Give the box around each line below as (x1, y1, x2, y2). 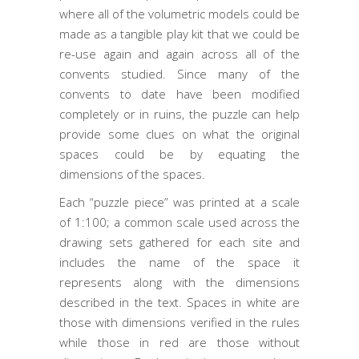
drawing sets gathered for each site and (59, 234, 300, 250)
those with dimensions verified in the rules (59, 314, 300, 330)
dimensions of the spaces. (59, 166, 205, 182)
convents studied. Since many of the (59, 66, 300, 82)
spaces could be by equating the (59, 146, 300, 162)
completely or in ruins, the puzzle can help (59, 106, 300, 122)
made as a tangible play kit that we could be (59, 26, 300, 42)
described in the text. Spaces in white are (59, 294, 300, 310)
